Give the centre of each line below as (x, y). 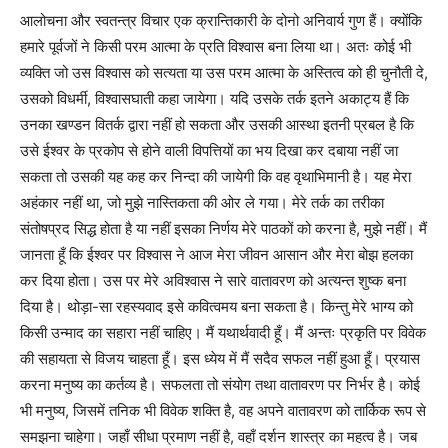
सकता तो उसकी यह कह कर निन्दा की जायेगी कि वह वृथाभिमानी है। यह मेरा (215, 177)
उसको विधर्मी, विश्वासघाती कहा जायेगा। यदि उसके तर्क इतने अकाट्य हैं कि (214, 99)
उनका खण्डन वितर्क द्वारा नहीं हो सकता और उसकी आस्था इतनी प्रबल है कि (217, 125)
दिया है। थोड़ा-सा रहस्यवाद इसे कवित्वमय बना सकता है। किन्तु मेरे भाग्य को (216, 307)
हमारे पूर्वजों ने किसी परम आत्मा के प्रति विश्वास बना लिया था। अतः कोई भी (215, 47)
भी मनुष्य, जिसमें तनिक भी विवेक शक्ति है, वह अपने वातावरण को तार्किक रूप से (223, 411)
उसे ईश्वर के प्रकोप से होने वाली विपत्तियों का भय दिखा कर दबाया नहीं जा (209, 151)
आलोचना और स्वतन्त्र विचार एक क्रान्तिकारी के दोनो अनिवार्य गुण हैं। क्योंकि (221, 21)
